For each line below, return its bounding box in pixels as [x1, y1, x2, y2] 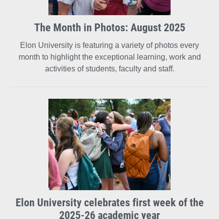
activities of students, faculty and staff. [44, 64, 175, 73]
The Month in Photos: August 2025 [34, 20, 185, 34]
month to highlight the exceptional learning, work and [18, 52, 201, 61]
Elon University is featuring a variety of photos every [20, 41, 199, 49]
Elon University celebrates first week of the [15, 195, 204, 210]
